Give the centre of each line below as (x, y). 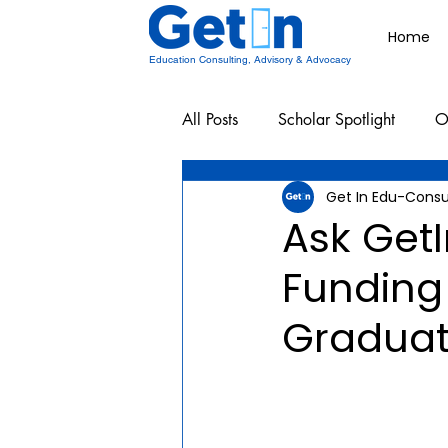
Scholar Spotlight (336, 119)
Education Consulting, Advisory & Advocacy (250, 59)
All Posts (210, 119)
